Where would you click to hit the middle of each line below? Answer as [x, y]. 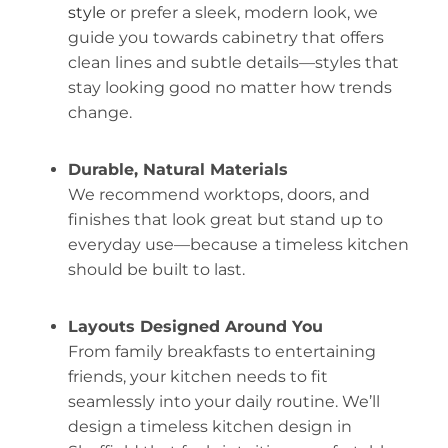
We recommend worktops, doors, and [218, 194]
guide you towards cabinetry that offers [225, 37]
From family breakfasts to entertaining [221, 351]
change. [101, 112]
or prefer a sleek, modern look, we [243, 12]
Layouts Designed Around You [195, 326]
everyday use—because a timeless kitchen [238, 244]
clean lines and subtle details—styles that [233, 62]
